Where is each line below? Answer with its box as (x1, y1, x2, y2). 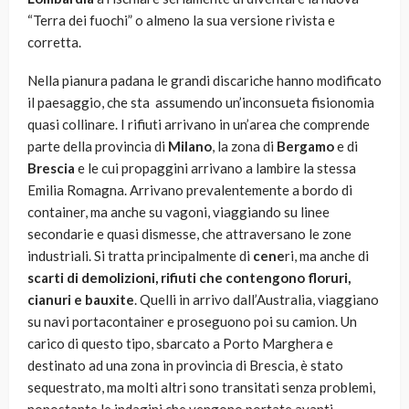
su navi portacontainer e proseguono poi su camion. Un (27, 313, 357, 330)
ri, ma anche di (285, 247, 369, 265)
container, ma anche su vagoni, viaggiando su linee (27, 204, 330, 221)
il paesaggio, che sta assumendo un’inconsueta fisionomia (27, 94, 374, 111)
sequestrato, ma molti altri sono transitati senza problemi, (27, 379, 375, 396)
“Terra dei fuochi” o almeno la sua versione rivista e (27, 12, 335, 29)
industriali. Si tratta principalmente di (27, 247, 250, 265)
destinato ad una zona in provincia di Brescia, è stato (27, 357, 343, 374)
